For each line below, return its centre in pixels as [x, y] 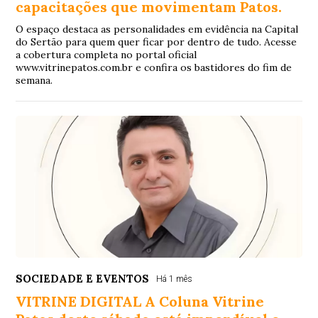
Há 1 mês [175, 279]
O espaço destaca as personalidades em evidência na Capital [157, 29]
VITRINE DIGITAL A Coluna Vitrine [140, 301]
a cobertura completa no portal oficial [106, 54]
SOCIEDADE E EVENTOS [83, 278]
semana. [34, 80]
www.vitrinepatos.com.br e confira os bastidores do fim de [154, 67]
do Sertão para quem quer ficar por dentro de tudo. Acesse [157, 42]
